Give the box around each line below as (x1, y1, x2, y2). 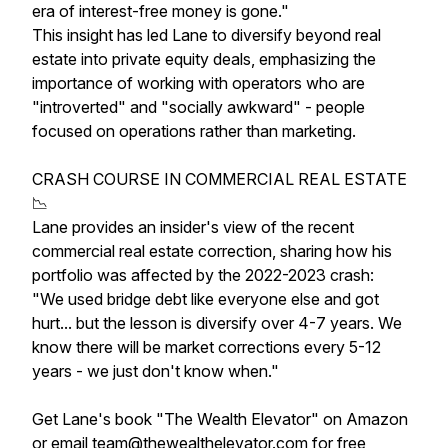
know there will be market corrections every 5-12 (32, 337, 381, 357)
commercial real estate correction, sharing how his (32, 241, 392, 261)
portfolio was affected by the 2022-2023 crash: (32, 265, 374, 285)
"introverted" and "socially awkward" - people (32, 97, 365, 117)
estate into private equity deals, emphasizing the (32, 49, 376, 69)
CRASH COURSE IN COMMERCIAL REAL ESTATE (32, 169, 407, 189)
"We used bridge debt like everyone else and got (32, 289, 379, 309)
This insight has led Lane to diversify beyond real (32, 25, 381, 45)
